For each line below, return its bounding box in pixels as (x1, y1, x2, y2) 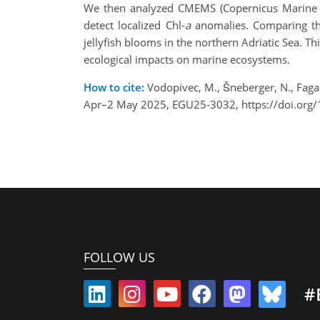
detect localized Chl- (84, 18, 185, 33)
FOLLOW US (84, 248, 155, 266)
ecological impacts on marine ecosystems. (84, 52, 290, 67)
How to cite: (84, 80, 144, 95)
